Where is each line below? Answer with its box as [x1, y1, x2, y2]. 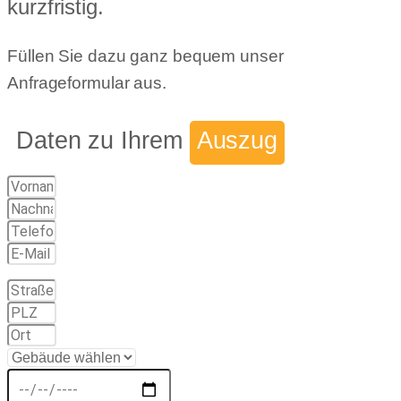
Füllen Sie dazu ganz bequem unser [7, 46, 284, 65]
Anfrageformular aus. [7, 73, 166, 92]
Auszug [196, 125, 278, 154]
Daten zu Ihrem [16, 125, 190, 154]
